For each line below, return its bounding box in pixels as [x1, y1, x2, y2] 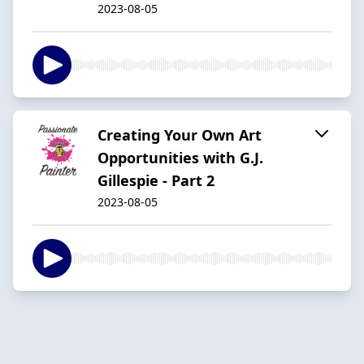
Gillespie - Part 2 [97, 170, 214, 190]
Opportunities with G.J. [97, 147, 263, 167]
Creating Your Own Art [97, 124, 262, 145]
